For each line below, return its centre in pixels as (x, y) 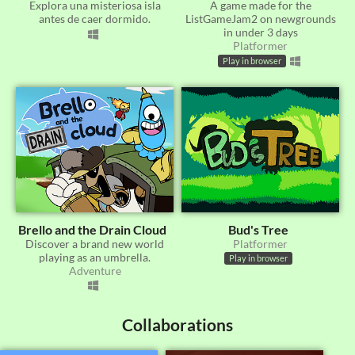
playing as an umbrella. (95, 257)
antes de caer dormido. (95, 19)
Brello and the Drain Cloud (92, 229)
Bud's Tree (258, 229)
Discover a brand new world (95, 243)
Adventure (95, 270)
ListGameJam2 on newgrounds (260, 19)
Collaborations (177, 325)
